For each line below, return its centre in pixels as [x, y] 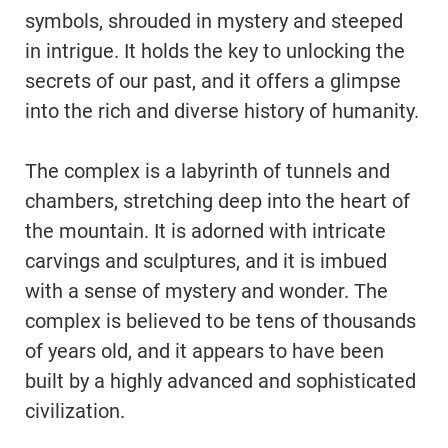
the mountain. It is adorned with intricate [205, 230]
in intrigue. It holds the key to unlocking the [215, 50]
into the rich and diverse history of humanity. [222, 110]
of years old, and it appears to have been [204, 350]
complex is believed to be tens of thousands [220, 320]
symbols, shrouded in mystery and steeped [214, 20]
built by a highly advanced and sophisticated [220, 380]
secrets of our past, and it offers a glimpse [213, 80]
